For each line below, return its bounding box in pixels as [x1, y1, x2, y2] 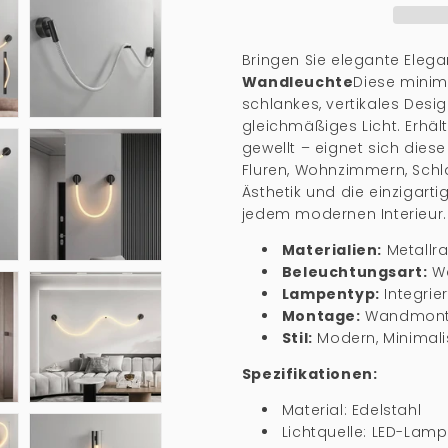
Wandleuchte [241, 72, 354, 92]
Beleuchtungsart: [281, 262, 428, 282]
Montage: [281, 306, 361, 326]
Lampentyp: [281, 284, 380, 304]
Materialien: [281, 240, 382, 260]
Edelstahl [351, 400, 422, 420]
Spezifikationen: [241, 364, 378, 384]
